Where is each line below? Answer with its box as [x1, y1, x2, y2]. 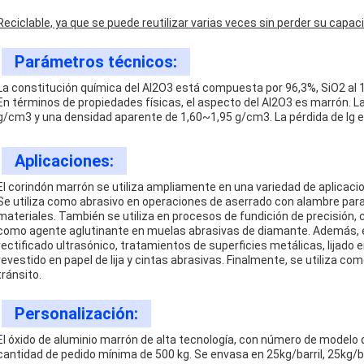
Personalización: [15, 304, 138, 323]
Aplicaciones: [15, 151, 114, 171]
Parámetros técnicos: [15, 52, 177, 71]
